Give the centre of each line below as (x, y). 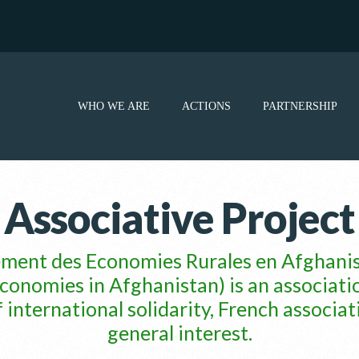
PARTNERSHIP (300, 106)
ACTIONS (206, 106)
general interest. (179, 333)
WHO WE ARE (114, 106)
